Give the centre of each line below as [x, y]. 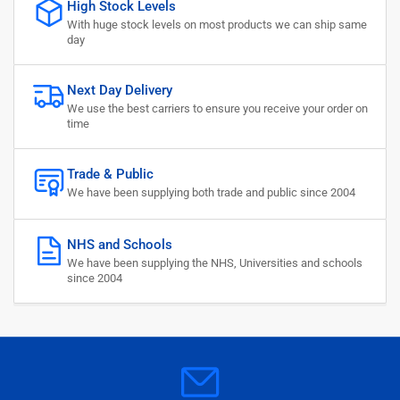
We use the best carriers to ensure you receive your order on [217, 109]
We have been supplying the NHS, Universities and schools [215, 263]
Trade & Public [110, 175]
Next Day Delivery [120, 91]
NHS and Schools [120, 245]
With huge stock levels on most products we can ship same [217, 25]
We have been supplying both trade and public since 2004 [211, 193]
